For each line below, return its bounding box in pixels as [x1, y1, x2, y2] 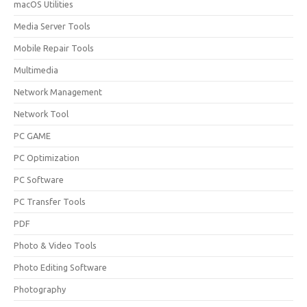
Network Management [14, 87, 102, 97]
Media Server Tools [14, 21, 90, 31]
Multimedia [14, 65, 58, 75]
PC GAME [14, 131, 51, 140]
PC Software [14, 175, 64, 184]
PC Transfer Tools [14, 197, 86, 206]
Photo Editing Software [14, 262, 107, 272]
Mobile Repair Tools [14, 43, 94, 53]
